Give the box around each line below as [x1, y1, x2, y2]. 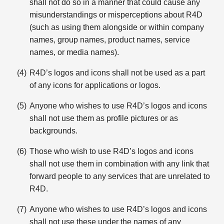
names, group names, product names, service [29, 35, 190, 44]
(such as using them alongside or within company [29, 23, 204, 31]
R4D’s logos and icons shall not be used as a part [29, 68, 205, 77]
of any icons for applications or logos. [29, 81, 161, 89]
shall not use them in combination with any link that [29, 159, 209, 168]
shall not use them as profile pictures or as [29, 114, 178, 122]
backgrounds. [29, 126, 78, 135]
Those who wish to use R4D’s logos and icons [29, 147, 194, 155]
